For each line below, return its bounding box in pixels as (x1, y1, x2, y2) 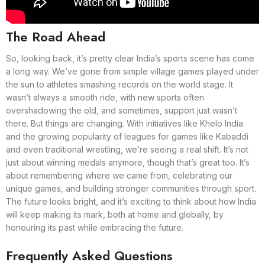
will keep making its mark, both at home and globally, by (6, 209, 224, 219)
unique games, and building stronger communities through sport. (6, 183, 256, 193)
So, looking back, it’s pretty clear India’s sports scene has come (6, 53, 254, 63)
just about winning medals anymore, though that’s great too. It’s (6, 157, 250, 167)
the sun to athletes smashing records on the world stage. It (6, 79, 233, 89)
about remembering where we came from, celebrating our (6, 170, 232, 180)
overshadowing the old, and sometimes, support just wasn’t (6, 105, 237, 115)
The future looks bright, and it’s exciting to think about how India (6, 196, 256, 206)
